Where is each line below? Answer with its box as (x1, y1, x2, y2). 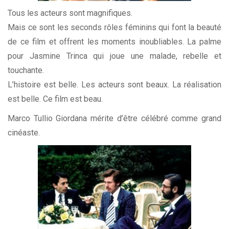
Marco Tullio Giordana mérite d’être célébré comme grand (8, 113, 221, 124)
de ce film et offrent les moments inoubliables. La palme (8, 37, 221, 47)
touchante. (8, 65, 44, 76)
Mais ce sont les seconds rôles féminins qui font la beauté (8, 22, 221, 33)
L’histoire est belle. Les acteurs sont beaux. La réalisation (8, 80, 221, 90)
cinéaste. (8, 128, 40, 138)
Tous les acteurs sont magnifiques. (8, 8, 132, 18)
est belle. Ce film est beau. (8, 94, 103, 104)
